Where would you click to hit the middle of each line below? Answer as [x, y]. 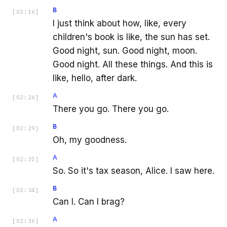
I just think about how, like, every [120, 24]
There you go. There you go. [111, 109]
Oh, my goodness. [90, 140]
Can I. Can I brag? [89, 202]
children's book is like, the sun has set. [131, 37]
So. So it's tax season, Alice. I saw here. [134, 171]
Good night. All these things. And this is [133, 65]
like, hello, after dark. [95, 78]
